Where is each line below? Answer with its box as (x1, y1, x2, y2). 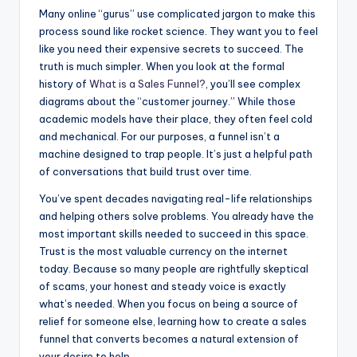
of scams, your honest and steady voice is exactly (39, 280, 286, 293)
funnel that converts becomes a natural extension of (39, 332, 299, 346)
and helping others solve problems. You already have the (39, 210, 314, 223)
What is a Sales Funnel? (89, 77, 206, 91)
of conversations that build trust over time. (39, 165, 252, 178)
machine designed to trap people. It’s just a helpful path (39, 147, 312, 161)
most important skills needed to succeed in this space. (39, 227, 308, 241)
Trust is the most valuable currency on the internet (39, 245, 288, 258)
